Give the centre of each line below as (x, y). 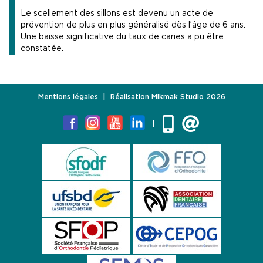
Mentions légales (68, 97)
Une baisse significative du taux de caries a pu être (122, 37)
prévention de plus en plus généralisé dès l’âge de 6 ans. (133, 26)
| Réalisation (124, 97)
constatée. (42, 49)
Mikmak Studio (177, 97)
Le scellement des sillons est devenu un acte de (117, 14)
